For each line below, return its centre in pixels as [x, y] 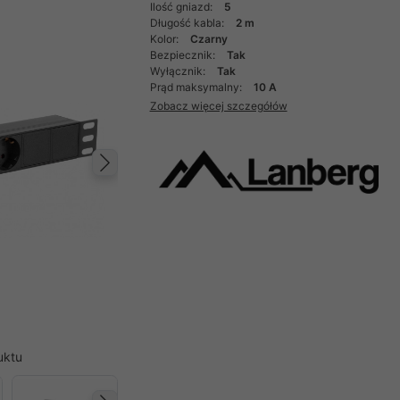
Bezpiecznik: [183, 55]
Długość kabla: [188, 23]
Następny [170, 181]
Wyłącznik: [179, 71]
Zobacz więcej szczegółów [218, 105]
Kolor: [165, 39]
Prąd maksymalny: [197, 87]
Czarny [208, 39]
